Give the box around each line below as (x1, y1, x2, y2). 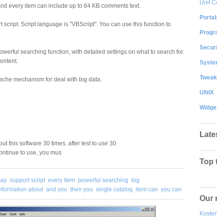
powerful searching (78, 176, 128, 184)
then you (70, 186, 93, 193)
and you (46, 186, 67, 193)
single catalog (96, 186, 133, 193)
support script (10, 176, 45, 184)
